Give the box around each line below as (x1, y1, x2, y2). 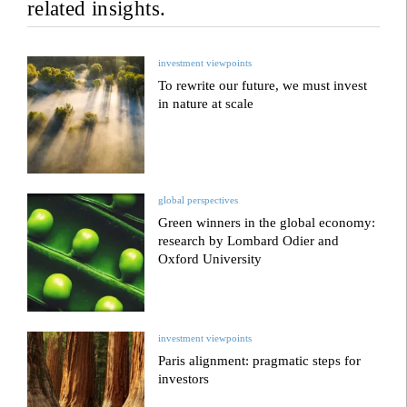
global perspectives (158, 194, 239, 206)
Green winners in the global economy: (158, 215, 376, 231)
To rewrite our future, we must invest (158, 78, 368, 93)
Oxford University (158, 252, 263, 267)
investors (158, 371, 210, 386)
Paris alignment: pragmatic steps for (158, 352, 362, 368)
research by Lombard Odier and (158, 233, 340, 249)
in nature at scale (158, 96, 254, 111)
